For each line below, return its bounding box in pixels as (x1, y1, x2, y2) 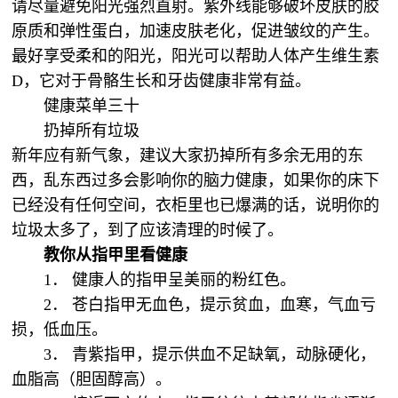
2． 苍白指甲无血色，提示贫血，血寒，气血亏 (44, 296, 377, 314)
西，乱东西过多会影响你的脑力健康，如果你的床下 (12, 171, 380, 189)
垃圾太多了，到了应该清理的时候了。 (12, 221, 289, 239)
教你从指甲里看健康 (44, 246, 188, 264)
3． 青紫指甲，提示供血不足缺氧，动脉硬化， (44, 346, 377, 363)
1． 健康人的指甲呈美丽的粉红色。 (44, 271, 301, 289)
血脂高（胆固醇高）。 (12, 370, 177, 388)
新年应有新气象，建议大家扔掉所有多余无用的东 (12, 147, 364, 164)
